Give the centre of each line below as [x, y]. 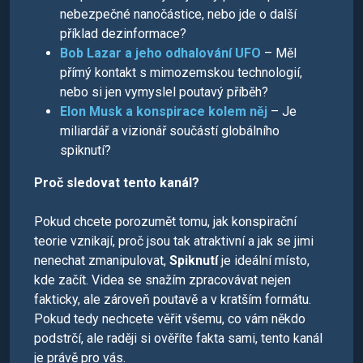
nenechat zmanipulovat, [102, 261]
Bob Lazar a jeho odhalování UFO [160, 53]
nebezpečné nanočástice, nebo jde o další [178, 14]
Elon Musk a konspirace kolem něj [164, 111]
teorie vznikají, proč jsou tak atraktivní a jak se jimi [174, 241]
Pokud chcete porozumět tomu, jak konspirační [165, 222]
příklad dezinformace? [123, 34]
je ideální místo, [264, 261]
